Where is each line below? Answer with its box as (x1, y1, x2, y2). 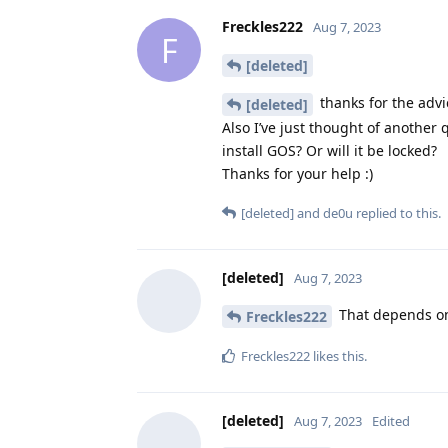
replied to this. (353, 203, 441, 222)
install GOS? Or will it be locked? (222, 140, 437, 160)
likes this (310, 346, 364, 365)
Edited (372, 411, 410, 430)
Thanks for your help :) (222, 163, 373, 183)
